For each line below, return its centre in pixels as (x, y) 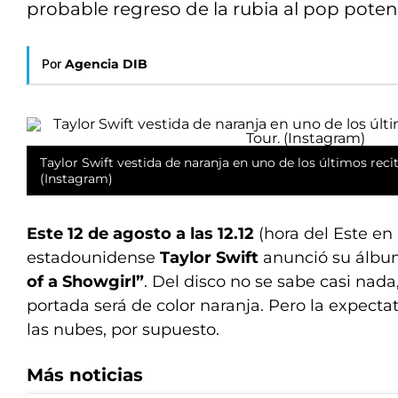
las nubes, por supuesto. (123, 330)
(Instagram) (76, 179)
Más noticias (85, 375)
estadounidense (93, 258)
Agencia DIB (106, 64)
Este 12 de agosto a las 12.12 (143, 234)
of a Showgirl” (85, 282)
